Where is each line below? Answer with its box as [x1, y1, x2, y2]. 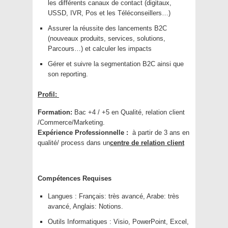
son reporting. [48, 70, 88, 78]
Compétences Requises [38, 175, 113, 183]
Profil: [38, 91, 59, 99]
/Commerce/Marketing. [38, 119, 105, 127]
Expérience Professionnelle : [38, 129, 130, 137]
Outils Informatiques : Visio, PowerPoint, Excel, [48, 218, 189, 226]
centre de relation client [110, 139, 184, 147]
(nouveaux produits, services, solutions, [48, 35, 165, 43]
